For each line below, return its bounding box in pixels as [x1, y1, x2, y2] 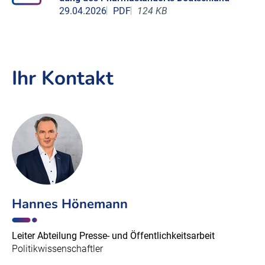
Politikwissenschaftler [12, 243, 103, 255]
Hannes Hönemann [12, 195, 128, 213]
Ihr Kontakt [12, 65, 114, 92]
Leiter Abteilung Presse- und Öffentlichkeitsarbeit [12, 230, 215, 242]
